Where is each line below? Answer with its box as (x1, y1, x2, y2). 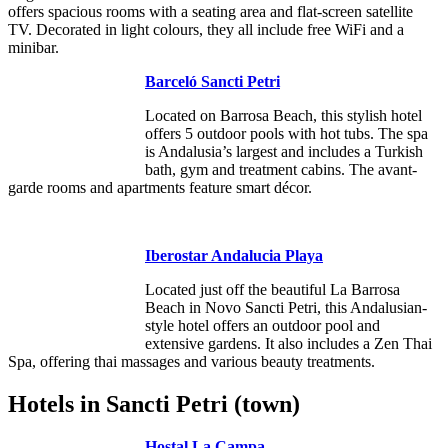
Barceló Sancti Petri (145, 72, 280, 90)
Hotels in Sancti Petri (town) (8, 390, 300, 417)
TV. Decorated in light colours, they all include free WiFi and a (8, 20, 404, 38)
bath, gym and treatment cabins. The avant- (145, 160, 417, 178)
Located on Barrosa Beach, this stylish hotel (145, 106, 422, 124)
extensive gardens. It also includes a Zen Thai (145, 334, 432, 352)
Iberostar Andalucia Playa (145, 246, 323, 264)
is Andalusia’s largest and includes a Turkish (145, 142, 423, 160)
